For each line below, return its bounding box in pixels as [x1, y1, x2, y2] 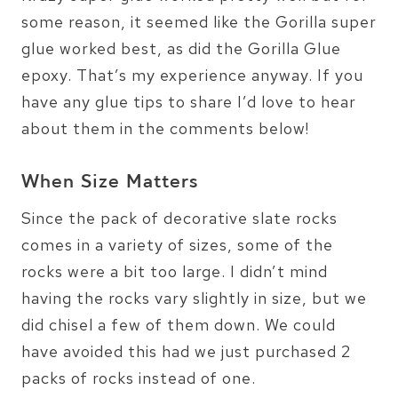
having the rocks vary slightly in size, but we [21, 288, 367, 309]
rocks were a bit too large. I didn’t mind [21, 261, 328, 283]
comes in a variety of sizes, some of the [21, 235, 333, 256]
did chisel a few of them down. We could [21, 314, 336, 336]
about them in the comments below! [21, 118, 309, 139]
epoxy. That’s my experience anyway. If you [21, 65, 363, 86]
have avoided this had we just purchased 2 [21, 341, 351, 362]
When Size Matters [21, 170, 198, 197]
